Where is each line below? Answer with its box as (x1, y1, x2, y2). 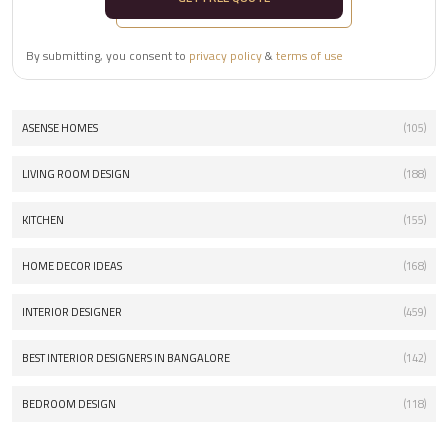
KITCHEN (22, 212, 64, 229)
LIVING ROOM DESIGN (22, 166, 130, 183)
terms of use (276, 46, 343, 66)
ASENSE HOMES (22, 120, 98, 137)
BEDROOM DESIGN (22, 396, 116, 413)
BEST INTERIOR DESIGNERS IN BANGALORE (22, 350, 230, 367)
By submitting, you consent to (26, 46, 189, 66)
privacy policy (189, 46, 262, 66)
